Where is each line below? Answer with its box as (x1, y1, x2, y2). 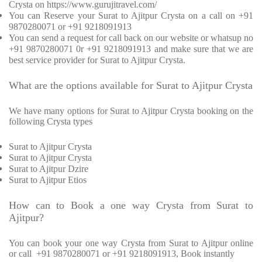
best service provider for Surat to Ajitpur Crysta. (9, 55, 185, 65)
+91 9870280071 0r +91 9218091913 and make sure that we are (9, 44, 253, 54)
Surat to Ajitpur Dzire (9, 164, 88, 174)
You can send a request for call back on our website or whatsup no (9, 33, 253, 43)
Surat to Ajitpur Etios (9, 175, 87, 185)
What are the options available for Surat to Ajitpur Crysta (9, 80, 253, 92)
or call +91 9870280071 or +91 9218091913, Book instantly (9, 249, 235, 259)
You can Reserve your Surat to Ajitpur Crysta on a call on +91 (9, 11, 253, 21)
